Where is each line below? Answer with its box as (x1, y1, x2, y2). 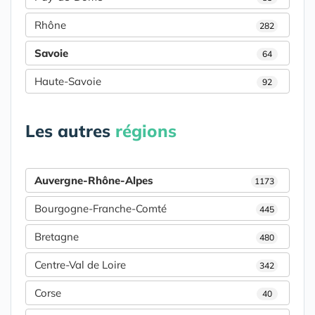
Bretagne (34, 230, 79, 244)
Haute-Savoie (34, 75, 101, 89)
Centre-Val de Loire (34, 258, 126, 272)
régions (115, 120, 176, 142)
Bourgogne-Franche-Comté (34, 202, 167, 216)
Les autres (25, 120, 115, 142)
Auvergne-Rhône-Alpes (34, 174, 153, 188)
